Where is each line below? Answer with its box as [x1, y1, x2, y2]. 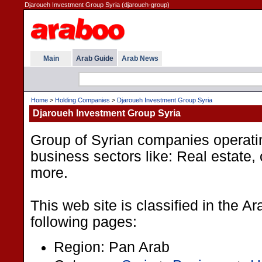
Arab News [122, 54, 158, 63]
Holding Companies [55, 96, 110, 104]
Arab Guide [76, 54, 113, 63]
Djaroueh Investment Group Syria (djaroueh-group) [25, 1, 170, 8]
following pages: [30, 214, 137, 230]
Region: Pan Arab [54, 239, 170, 255]
